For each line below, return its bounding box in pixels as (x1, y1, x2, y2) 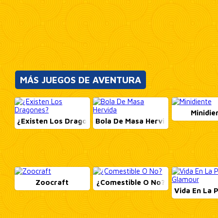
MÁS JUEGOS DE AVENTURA (19, 74, 141, 85)
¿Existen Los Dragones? (17, 117, 104, 125)
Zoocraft (36, 178, 69, 186)
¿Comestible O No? (96, 178, 165, 186)
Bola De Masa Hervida (95, 117, 174, 125)
